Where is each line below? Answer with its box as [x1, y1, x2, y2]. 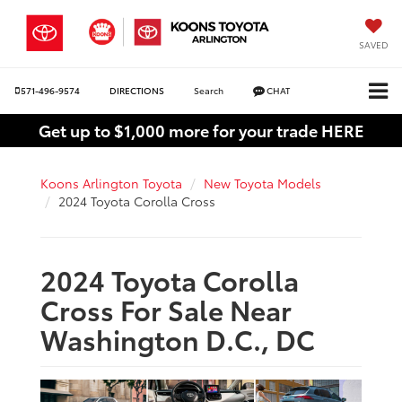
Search [194, 83, 223, 98]
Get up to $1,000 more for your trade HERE [38, 118, 364, 142]
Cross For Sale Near [40, 289, 292, 328]
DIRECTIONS [109, 83, 164, 98]
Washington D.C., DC [40, 319, 315, 358]
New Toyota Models [204, 173, 321, 192]
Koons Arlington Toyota [40, 173, 182, 192]
